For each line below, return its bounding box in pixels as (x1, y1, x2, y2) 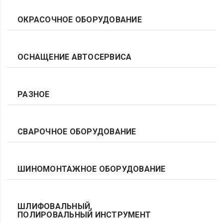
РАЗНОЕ (17, 90, 50, 99)
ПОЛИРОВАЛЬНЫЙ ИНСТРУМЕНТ (17, 210, 151, 220)
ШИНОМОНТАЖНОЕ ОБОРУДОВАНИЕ (17, 164, 166, 174)
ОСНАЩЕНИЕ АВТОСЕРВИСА (17, 52, 132, 62)
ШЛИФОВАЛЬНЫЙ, (17, 202, 93, 211)
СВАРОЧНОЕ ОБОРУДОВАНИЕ (17, 127, 136, 136)
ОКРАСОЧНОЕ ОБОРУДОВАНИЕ (17, 15, 142, 24)
